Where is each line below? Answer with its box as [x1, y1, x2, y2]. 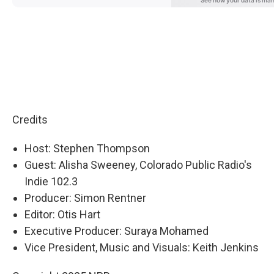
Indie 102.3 [24, 175, 78, 188]
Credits [12, 113, 48, 126]
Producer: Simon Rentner [24, 191, 146, 204]
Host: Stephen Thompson [24, 142, 150, 155]
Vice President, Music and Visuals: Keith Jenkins [24, 241, 259, 254]
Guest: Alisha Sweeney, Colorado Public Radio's [24, 158, 252, 171]
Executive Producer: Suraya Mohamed [24, 224, 209, 237]
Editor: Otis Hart [24, 208, 100, 221]
